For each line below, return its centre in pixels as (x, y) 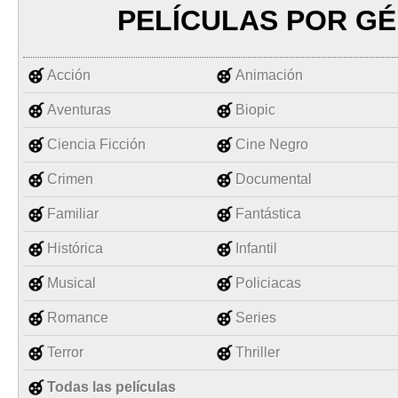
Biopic (255, 109)
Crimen (70, 179)
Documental (274, 179)
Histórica (75, 248)
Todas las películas (111, 386)
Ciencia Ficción (96, 144)
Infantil (256, 248)
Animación (269, 75)
